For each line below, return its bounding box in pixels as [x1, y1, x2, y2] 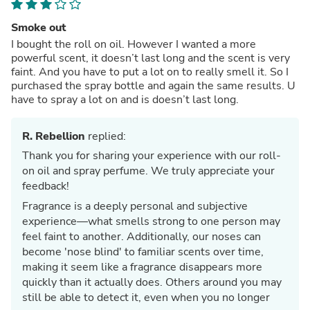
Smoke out [11, 19, 66, 35]
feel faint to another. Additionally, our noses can [22, 228, 261, 244]
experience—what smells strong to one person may [22, 213, 280, 229]
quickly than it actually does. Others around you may [22, 274, 282, 290]
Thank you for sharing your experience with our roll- [22, 147, 281, 163]
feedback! [22, 178, 69, 194]
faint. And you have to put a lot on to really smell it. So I [11, 64, 289, 80]
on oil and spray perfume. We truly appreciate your [22, 163, 275, 179]
